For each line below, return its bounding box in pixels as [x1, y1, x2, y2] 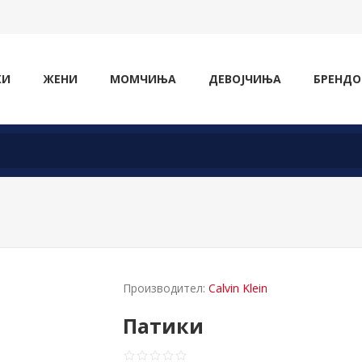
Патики [123, 312, 204, 339]
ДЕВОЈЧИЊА [208, 71, 281, 86]
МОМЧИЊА [110, 71, 176, 86]
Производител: [123, 280, 206, 296]
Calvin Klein [208, 280, 268, 296]
